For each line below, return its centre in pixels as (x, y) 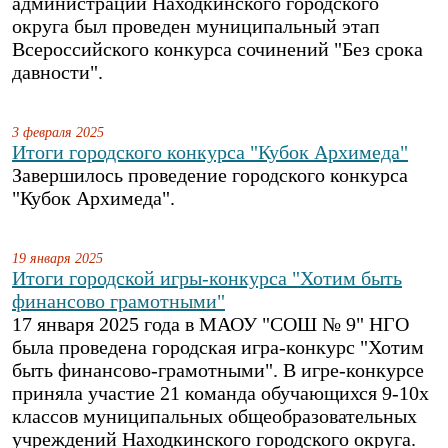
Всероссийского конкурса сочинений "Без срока (217, 49)
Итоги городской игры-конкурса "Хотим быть (207, 278)
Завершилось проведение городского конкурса (210, 175)
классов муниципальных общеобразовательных (214, 416)
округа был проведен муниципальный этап (196, 26)
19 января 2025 (57, 258)
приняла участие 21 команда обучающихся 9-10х (220, 393)
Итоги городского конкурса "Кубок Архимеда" (210, 152)
